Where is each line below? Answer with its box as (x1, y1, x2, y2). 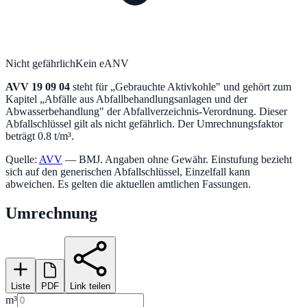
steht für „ (70, 80, 115, 93)
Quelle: (5, 153, 37, 165)
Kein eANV (75, 57, 129, 69)
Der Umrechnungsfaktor (175, 117, 283, 130)
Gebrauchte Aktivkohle (115, 80, 216, 93)
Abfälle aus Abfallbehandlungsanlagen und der (45, 93, 247, 105)
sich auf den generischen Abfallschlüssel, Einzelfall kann (5, 165, 250, 177)
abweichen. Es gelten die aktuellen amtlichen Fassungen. (5, 177, 251, 190)
